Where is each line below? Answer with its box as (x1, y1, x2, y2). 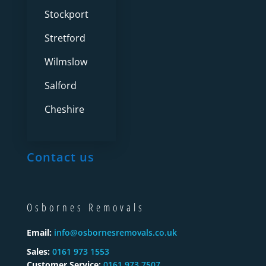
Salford (44, 78, 77, 92)
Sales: (26, 245, 50, 257)
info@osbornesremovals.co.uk (53, 226, 177, 238)
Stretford (44, 31, 85, 45)
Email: (26, 226, 52, 238)
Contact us (26, 148, 94, 165)
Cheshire (44, 102, 84, 116)
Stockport (44, 7, 88, 21)
